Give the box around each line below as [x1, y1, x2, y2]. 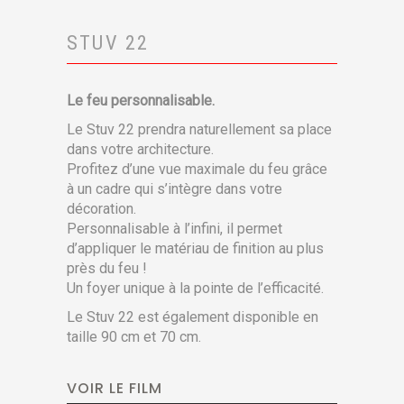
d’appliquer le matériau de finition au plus [67, 240, 324, 258]
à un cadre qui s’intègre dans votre [67, 180, 282, 198]
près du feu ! [67, 260, 147, 278]
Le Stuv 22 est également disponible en [67, 308, 318, 326]
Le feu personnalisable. [67, 92, 215, 110]
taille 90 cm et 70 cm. [67, 328, 201, 346]
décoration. [67, 200, 136, 218]
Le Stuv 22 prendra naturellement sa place [67, 121, 332, 139]
